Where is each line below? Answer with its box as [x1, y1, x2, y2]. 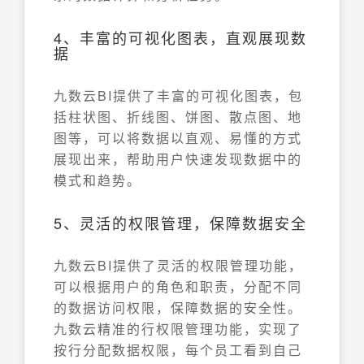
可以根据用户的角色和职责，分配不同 [54, 277, 302, 296]
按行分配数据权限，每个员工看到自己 [54, 340, 302, 359]
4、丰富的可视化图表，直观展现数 [54, 27, 307, 48]
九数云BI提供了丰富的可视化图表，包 [54, 86, 303, 105]
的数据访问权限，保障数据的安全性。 [54, 298, 302, 317]
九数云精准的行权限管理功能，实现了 [54, 319, 302, 338]
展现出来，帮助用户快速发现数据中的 [54, 149, 302, 168]
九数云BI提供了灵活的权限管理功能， [54, 256, 303, 275]
